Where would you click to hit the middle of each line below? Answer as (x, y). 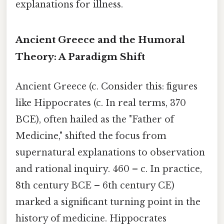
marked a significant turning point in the (108, 202)
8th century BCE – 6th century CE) (95, 185)
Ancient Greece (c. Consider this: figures (106, 86)
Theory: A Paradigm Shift (80, 56)
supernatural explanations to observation (110, 152)
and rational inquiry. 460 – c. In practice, (109, 169)
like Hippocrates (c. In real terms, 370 (101, 103)
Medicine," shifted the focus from (91, 136)
